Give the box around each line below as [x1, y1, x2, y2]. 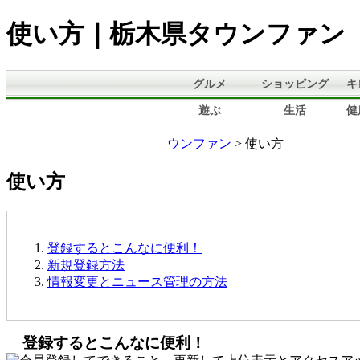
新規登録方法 [47, 257, 125, 272]
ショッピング [260, 77, 329, 90]
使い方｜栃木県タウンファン [6, 19, 346, 49]
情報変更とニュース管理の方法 [47, 274, 227, 288]
